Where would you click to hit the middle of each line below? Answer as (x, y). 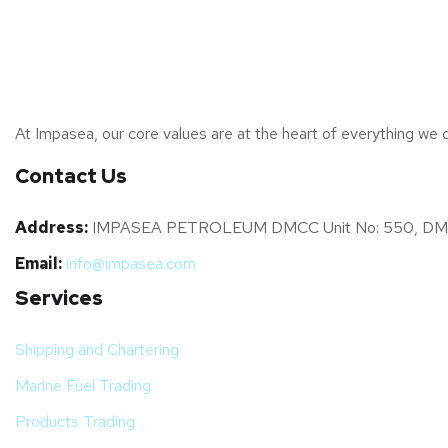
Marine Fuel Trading (83, 385)
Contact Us (71, 176)
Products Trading (75, 421)
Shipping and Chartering (97, 349)
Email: (38, 263)
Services (59, 298)
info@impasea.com (129, 263)
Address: (51, 227)
